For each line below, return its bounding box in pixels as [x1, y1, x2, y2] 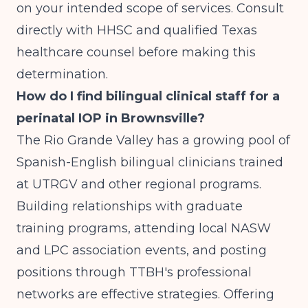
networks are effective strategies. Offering [16, 287, 274, 302]
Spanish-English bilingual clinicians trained [16, 155, 283, 170]
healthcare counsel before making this [16, 45, 256, 60]
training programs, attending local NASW [16, 221, 271, 236]
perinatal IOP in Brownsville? [16, 111, 205, 126]
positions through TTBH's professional [16, 265, 252, 280]
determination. [16, 67, 108, 82]
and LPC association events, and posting [16, 243, 267, 258]
